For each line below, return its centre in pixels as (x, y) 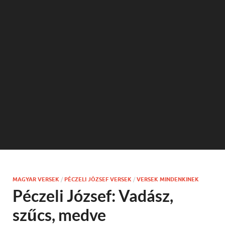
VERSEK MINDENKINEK (168, 179)
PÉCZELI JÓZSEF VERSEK (98, 179)
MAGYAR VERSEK (36, 179)
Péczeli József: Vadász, (93, 196)
